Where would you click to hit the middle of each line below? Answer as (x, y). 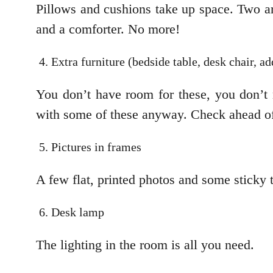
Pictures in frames (96, 147)
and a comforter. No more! (108, 29)
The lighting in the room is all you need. (145, 245)
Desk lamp (78, 212)
